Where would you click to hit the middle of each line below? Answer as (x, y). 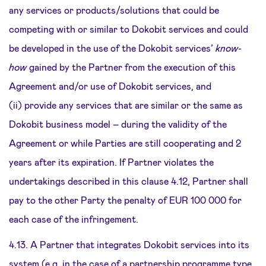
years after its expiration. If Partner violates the (111, 162)
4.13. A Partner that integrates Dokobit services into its (129, 244)
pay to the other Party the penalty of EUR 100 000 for (125, 200)
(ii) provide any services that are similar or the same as (126, 105)
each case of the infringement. (74, 219)
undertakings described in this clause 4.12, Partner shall (129, 181)
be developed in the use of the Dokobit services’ (112, 48)
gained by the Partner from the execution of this (131, 67)
